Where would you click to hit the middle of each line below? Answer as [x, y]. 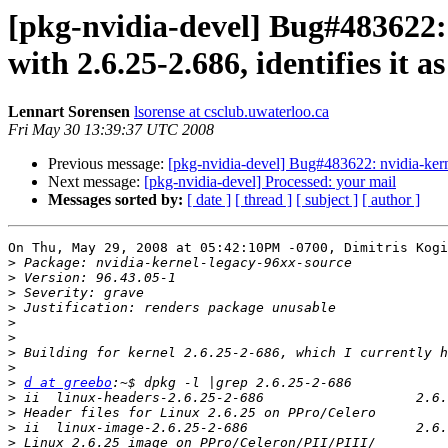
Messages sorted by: [115, 200]
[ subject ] [327, 200]
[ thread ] [263, 200]
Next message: [96, 182]
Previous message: [108, 164]
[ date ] [209, 200]
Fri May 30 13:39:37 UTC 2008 [111, 130]
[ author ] [391, 200]
